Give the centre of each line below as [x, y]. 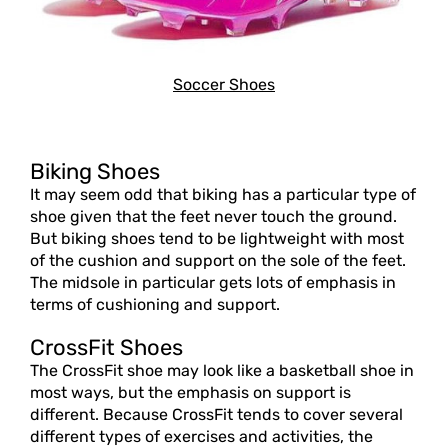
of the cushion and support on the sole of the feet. [218, 261]
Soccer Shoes [224, 85]
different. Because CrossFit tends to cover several [216, 415]
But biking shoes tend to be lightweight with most [217, 239]
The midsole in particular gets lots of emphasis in [213, 283]
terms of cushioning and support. [155, 305]
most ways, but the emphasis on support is [190, 393]
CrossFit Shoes [106, 348]
